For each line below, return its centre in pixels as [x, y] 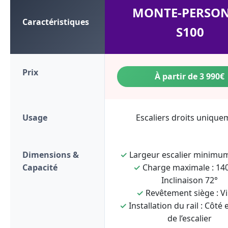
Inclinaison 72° [190, 180]
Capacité [40, 167]
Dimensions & [51, 155]
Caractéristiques [56, 22]
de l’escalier [190, 218]
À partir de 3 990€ [190, 76]
